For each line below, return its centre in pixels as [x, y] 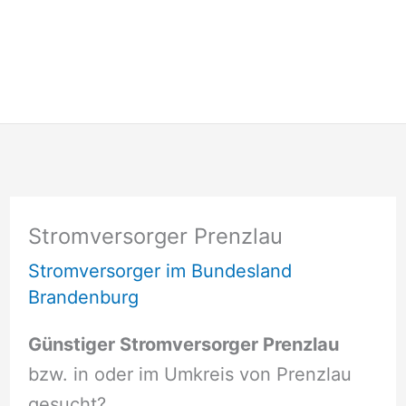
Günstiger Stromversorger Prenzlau [183, 344]
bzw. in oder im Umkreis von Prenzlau [189, 374]
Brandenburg [83, 298]
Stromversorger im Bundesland [159, 271]
